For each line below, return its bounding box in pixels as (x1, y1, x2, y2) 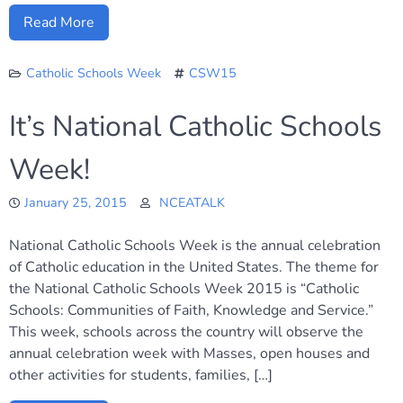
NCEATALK (159, 193, 225, 211)
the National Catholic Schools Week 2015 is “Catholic (9, 279, 359, 299)
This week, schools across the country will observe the (9, 322, 363, 342)
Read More (23, 13, 94, 32)
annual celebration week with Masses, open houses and (9, 344, 370, 363)
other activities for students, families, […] (9, 365, 273, 385)
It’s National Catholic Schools (9, 107, 381, 146)
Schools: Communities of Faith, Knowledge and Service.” (9, 300, 373, 320)
